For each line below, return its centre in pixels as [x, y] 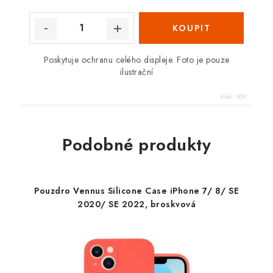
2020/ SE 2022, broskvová [136, 204]
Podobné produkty [136, 144]
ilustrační [136, 72]
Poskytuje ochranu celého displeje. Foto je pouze [136, 59]
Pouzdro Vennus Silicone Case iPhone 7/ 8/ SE [136, 190]
